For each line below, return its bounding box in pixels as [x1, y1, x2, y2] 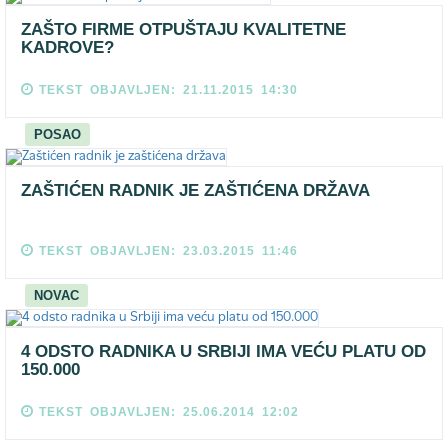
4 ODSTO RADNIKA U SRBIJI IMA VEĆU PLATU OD [21, 342, 426, 361]
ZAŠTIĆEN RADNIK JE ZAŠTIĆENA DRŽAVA [21, 181, 370, 200]
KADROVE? [21, 38, 114, 57]
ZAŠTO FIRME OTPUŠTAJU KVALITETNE [21, 20, 346, 39]
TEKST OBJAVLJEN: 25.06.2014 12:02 [39, 405, 299, 419]
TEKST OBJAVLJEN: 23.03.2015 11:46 [39, 244, 298, 258]
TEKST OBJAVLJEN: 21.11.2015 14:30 [39, 83, 298, 97]
